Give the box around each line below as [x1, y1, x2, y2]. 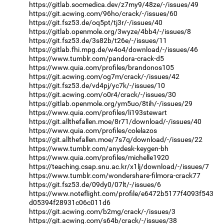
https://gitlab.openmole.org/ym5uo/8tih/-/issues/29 [29, 99, 192, 107]
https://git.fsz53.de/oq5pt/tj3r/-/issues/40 [29, 18, 162, 26]
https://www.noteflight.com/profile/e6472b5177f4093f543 [29, 189, 213, 197]
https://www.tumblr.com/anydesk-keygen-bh [29, 144, 168, 152]
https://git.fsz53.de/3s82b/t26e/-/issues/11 [29, 36, 167, 44]
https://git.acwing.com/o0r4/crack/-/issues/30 [29, 90, 176, 98]
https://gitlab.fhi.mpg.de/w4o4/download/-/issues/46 [29, 45, 198, 53]
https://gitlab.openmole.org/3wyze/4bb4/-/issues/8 [29, 27, 191, 35]
